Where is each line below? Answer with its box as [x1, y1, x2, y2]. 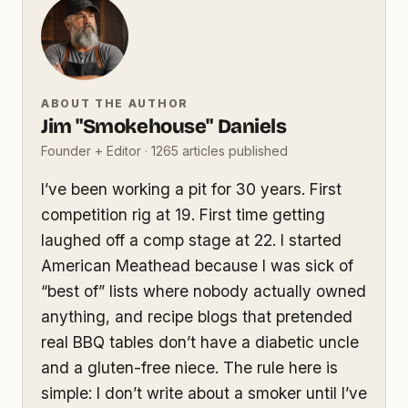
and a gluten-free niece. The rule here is [41, 358, 338, 378]
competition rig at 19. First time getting [41, 205, 325, 225]
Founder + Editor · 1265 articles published [41, 142, 288, 158]
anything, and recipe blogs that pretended [41, 307, 352, 327]
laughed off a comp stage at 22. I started [41, 230, 342, 250]
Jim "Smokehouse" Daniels [41, 114, 287, 138]
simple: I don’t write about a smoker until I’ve [41, 383, 367, 403]
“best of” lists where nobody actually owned [41, 281, 366, 301]
